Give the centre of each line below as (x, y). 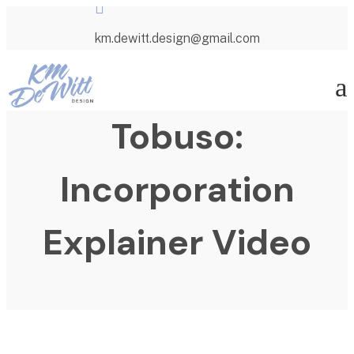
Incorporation (177, 190)
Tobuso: (177, 137)
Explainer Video (177, 243)
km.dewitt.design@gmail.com (177, 38)
